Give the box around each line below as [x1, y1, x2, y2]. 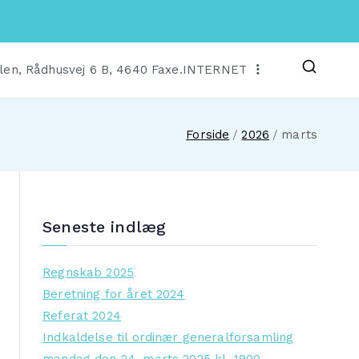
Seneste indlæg [42, 217, 167, 237]
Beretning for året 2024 [42, 287, 185, 302]
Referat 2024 [42, 309, 121, 324]
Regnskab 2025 [42, 265, 135, 280]
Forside [186, 127, 230, 142]
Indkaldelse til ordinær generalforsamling [42, 330, 294, 345]
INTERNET [182, 63, 247, 77]
